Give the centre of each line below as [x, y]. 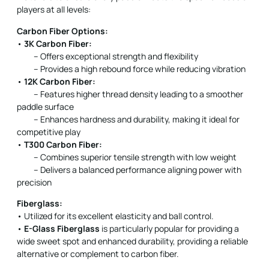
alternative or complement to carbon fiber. [98, 254]
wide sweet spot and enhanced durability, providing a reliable [132, 241]
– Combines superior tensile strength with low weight [127, 157]
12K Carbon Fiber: [60, 81]
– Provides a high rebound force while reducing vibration [131, 68]
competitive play [49, 131]
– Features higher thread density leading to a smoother [130, 94]
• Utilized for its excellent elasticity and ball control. [115, 216]
